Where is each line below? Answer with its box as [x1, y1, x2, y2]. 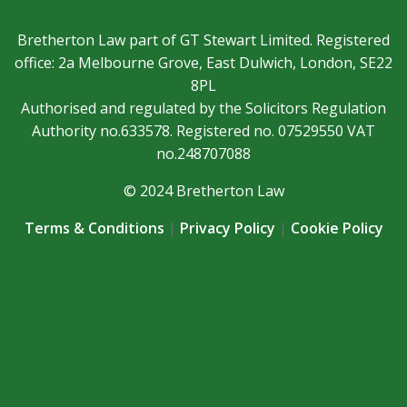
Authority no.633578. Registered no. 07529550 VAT [32, 120, 375, 141]
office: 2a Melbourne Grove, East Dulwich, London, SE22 [15, 52, 392, 73]
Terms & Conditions [24, 217, 164, 238]
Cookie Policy [290, 217, 383, 238]
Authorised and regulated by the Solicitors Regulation [21, 97, 386, 118]
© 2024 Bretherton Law [123, 180, 284, 201]
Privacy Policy [179, 217, 275, 238]
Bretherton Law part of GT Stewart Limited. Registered [17, 29, 390, 50]
